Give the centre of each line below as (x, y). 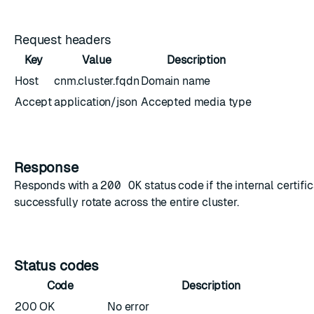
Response (48, 168)
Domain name (176, 81)
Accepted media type (196, 102)
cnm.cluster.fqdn (97, 81)
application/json (96, 102)
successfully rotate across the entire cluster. (127, 202)
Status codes (58, 266)
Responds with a (57, 185)
